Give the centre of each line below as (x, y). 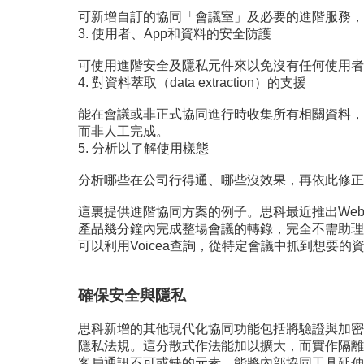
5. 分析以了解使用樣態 (143, 148)
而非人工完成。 (123, 131)
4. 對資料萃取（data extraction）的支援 (192, 82)
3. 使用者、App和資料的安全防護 (175, 33)
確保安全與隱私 (132, 295)
